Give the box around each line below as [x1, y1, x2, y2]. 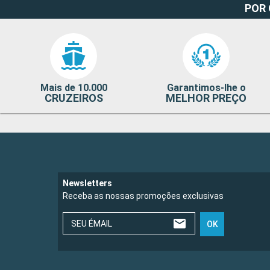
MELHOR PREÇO [166, 92, 247, 105]
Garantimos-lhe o [166, 82, 246, 94]
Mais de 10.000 [40, 82, 107, 94]
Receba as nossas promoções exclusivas [63, 191, 224, 201]
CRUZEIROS [44, 92, 103, 105]
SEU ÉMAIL [71, 219, 112, 229]
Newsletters [63, 178, 112, 189]
